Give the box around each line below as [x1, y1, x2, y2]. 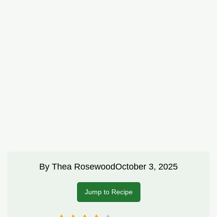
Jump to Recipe [84, 188, 133, 196]
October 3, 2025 [115, 162, 178, 172]
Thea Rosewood [52, 162, 115, 172]
